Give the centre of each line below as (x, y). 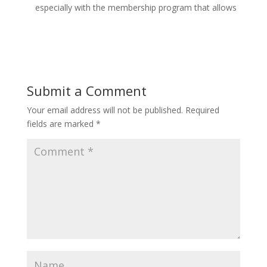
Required (202, 110)
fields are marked (61, 124)
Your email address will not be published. (105, 110)
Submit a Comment (86, 91)
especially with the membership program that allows (136, 7)
